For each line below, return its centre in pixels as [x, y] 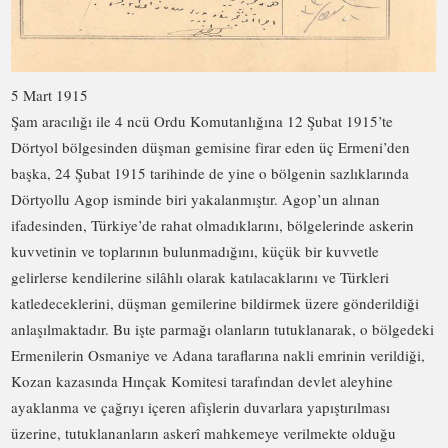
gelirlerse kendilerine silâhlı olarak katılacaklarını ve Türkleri [200, 277]
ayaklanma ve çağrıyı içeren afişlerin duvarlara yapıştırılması [201, 407]
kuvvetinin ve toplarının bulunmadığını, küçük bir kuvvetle [195, 251]
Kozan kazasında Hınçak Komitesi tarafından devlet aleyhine [202, 381]
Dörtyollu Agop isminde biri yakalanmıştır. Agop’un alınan [196, 199]
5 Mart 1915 [50, 95]
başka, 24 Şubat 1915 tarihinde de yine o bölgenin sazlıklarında [210, 173]
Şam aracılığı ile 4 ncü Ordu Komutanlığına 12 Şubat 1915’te [202, 121]
